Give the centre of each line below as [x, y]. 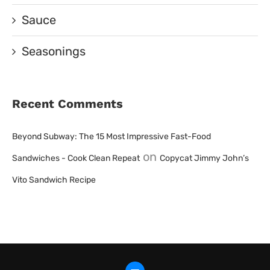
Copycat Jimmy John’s [204, 158]
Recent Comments [67, 104]
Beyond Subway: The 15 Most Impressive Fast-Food [111, 137]
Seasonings [54, 51]
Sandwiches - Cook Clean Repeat [76, 158]
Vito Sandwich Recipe [54, 180]
